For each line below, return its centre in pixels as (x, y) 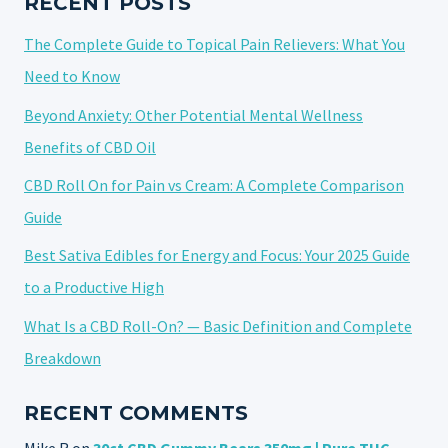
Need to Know (72, 76)
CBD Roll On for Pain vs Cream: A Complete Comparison (214, 185)
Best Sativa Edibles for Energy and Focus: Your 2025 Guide (217, 255)
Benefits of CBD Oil (90, 146)
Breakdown (62, 357)
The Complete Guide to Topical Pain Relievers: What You (214, 44)
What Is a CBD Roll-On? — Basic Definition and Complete (218, 325)
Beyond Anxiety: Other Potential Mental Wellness (193, 114)
